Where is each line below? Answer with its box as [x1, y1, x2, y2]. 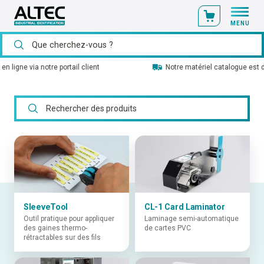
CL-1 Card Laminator [144, 202, 225, 212]
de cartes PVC [144, 224, 191, 233]
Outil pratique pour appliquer [24, 214, 114, 223]
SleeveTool [24, 202, 68, 212]
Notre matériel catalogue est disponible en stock [59, 63, 218, 71]
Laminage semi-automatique [144, 214, 239, 223]
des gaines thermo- [24, 224, 87, 233]
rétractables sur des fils [24, 233, 101, 242]
